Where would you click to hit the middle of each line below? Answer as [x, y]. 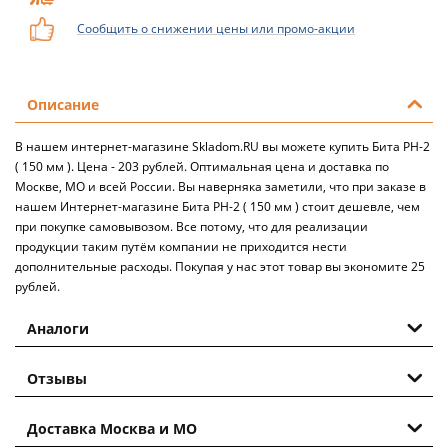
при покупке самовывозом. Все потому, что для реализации [191, 226]
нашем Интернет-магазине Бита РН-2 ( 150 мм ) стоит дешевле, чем [217, 206]
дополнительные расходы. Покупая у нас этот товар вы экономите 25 [220, 266]
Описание [63, 104]
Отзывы [57, 378]
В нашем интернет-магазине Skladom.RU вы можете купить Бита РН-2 [222, 146]
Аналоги [58, 328]
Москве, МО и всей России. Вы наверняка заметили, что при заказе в [220, 186]
